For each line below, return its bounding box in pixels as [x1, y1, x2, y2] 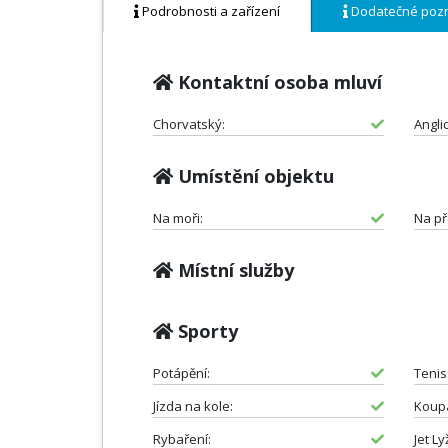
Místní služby [173, 257, 294, 282]
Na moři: [153, 208, 203, 227]
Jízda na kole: [153, 396, 233, 415]
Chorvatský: [153, 114, 225, 133]
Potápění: [153, 363, 210, 382]
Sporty [173, 318, 238, 343]
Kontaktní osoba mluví [173, 69, 382, 94]
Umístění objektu [173, 163, 334, 188]
